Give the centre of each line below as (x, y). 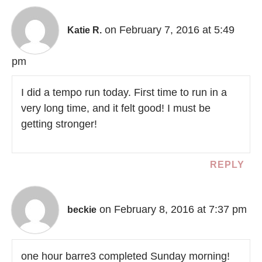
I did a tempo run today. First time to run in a (124, 93)
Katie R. (85, 30)
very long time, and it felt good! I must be (116, 108)
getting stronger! (59, 124)
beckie (82, 209)
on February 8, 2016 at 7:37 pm (173, 209)
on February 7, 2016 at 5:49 (170, 30)
